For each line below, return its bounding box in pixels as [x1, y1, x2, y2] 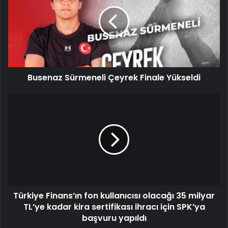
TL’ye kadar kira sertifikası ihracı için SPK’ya [23, 201, 205, 213]
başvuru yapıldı [81, 212, 147, 224]
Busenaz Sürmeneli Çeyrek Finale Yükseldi [27, 72, 201, 84]
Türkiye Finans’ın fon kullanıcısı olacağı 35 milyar [13, 190, 215, 202]
